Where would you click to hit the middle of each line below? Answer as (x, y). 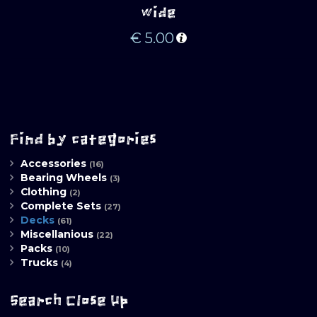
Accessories (53, 164)
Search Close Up (69, 301)
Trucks (39, 263)
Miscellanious (57, 235)
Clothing (44, 192)
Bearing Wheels (64, 178)
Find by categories (83, 139)
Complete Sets (61, 206)
